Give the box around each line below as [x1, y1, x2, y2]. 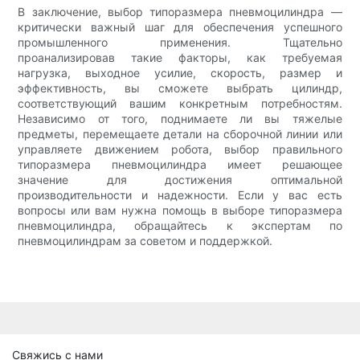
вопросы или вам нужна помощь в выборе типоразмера [18, 203, 342, 218]
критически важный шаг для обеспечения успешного [18, 20, 342, 35]
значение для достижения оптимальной [18, 173, 342, 187]
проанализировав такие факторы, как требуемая [18, 51, 342, 65]
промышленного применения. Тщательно [18, 35, 342, 50]
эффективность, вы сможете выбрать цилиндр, [18, 81, 342, 96]
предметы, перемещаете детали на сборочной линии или [18, 127, 342, 141]
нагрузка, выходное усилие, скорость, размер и [18, 66, 342, 80]
